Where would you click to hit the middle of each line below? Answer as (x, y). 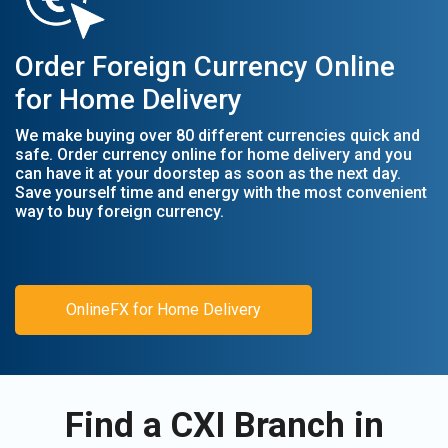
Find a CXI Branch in (224, 425)
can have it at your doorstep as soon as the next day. (208, 173)
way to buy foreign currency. (119, 211)
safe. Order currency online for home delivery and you (213, 154)
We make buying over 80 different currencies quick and (217, 135)
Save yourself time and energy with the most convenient (221, 192)
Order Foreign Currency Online (205, 66)
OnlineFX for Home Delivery (163, 309)
